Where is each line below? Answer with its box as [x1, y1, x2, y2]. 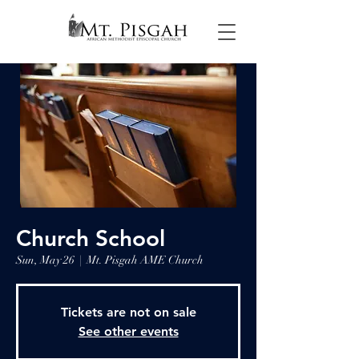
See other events [78, 324, 179, 339]
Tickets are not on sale [60, 305, 196, 320]
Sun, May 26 [16, 253, 75, 267]
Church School [16, 224, 165, 252]
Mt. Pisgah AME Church [87, 253, 204, 267]
